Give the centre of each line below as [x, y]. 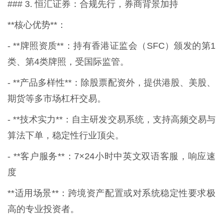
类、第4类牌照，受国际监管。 [68, 61]
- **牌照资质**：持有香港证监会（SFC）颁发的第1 [111, 46]
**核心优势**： [37, 25]
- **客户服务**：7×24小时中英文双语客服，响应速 [111, 156]
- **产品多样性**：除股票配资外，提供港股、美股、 [111, 82]
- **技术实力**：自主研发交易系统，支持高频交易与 [111, 119]
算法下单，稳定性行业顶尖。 [66, 135]
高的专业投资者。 [43, 209]
